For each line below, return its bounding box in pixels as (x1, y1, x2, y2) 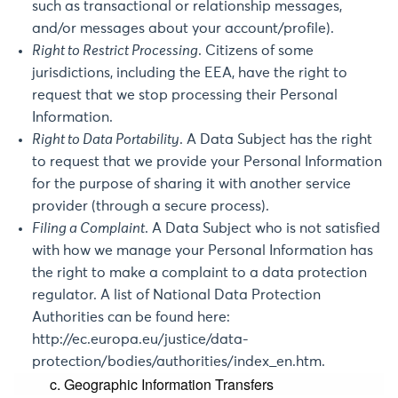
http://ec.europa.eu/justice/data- (32, 332, 249, 346)
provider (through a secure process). (32, 199, 269, 213)
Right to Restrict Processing (32, 44, 198, 58)
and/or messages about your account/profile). (32, 21, 334, 36)
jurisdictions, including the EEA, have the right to (32, 66, 347, 80)
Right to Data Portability (32, 132, 179, 147)
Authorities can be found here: (32, 310, 230, 324)
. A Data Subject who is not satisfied (145, 221, 380, 235)
